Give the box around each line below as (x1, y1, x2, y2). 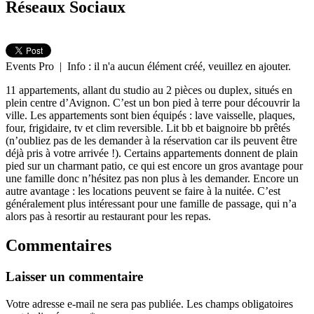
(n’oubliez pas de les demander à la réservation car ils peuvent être (6, 134, 297, 146)
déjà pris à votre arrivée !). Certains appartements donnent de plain (6, 146, 298, 159)
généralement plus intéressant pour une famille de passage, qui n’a (6, 197, 296, 210)
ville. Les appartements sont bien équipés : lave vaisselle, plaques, (6, 109, 295, 121)
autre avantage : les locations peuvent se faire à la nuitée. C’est (6, 184, 280, 197)
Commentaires (6, 236, 111, 255)
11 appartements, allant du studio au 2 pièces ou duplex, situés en (6, 83, 292, 96)
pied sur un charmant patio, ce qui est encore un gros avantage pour (6, 159, 303, 172)
